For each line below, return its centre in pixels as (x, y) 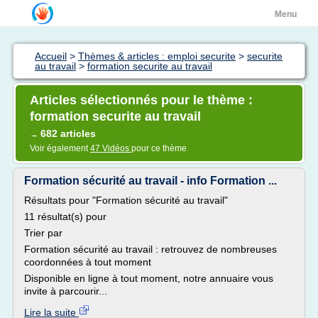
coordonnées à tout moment (88, 262)
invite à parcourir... (66, 291)
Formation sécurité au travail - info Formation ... (150, 181)
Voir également (60, 148)
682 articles (68, 133)
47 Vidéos (111, 148)
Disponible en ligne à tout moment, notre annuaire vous (149, 278)
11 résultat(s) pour (65, 216)
